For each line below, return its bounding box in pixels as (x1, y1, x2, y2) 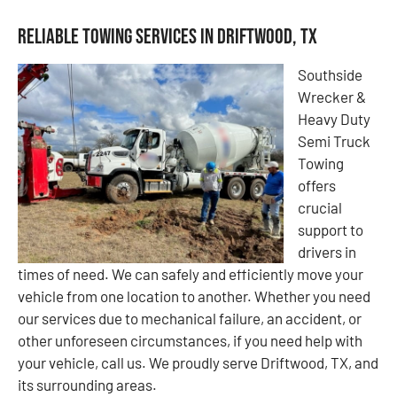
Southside (298, 65, 362, 83)
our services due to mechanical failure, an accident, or (18, 308, 362, 327)
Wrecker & (298, 87, 366, 105)
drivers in (298, 242, 356, 261)
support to (298, 220, 363, 238)
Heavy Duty (298, 109, 370, 128)
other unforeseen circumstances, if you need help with (18, 331, 362, 349)
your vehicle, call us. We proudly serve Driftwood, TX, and (18, 353, 378, 371)
